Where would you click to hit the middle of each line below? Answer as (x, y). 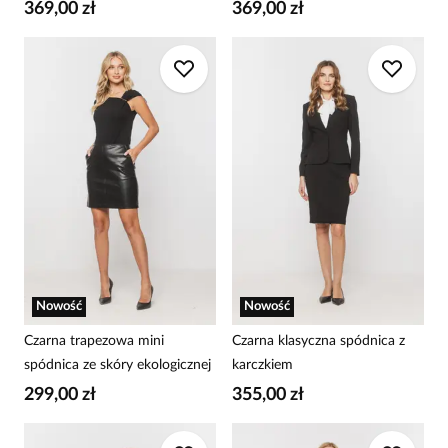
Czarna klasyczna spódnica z (318, 341)
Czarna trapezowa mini (94, 341)
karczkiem (262, 365)
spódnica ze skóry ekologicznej (117, 365)
